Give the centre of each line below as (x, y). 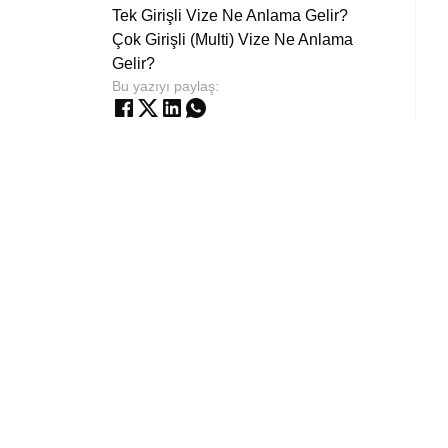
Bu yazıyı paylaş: (165, 86)
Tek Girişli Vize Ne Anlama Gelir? (230, 15)
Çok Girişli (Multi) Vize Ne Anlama (232, 39)
